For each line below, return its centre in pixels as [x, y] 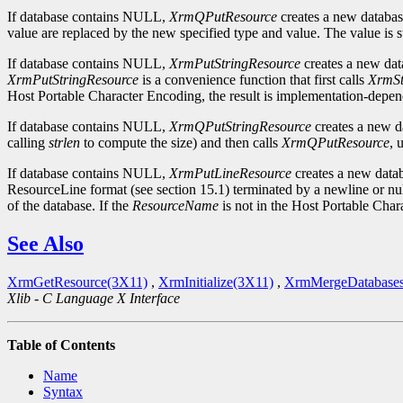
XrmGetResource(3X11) [77, 282]
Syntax [63, 392]
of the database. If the [70, 206]
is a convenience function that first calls [253, 80]
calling [28, 143]
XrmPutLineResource [230, 174]
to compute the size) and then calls [181, 143]
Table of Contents [61, 345]
